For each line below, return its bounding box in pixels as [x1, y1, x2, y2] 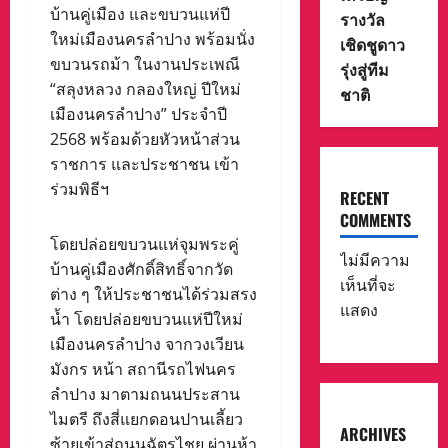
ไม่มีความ [339, 249, 410, 272]
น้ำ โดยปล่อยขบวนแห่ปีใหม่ [50, 307, 243, 330]
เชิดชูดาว [339, 32, 405, 57]
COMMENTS [339, 208, 411, 233]
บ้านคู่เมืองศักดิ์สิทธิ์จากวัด [50, 257, 233, 280]
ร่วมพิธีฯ [50, 177, 109, 200]
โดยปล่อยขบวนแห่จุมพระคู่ [50, 232, 239, 255]
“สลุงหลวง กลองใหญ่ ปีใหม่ [50, 77, 241, 100]
